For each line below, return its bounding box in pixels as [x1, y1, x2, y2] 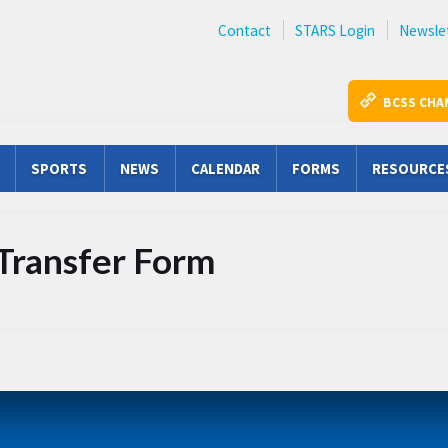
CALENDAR [190, 159, 260, 178]
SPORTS [31, 159, 88, 178]
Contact [218, 21, 271, 40]
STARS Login [295, 21, 375, 40]
